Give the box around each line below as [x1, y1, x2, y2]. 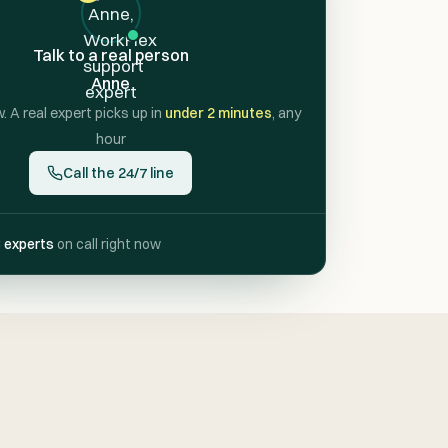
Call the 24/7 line [63, 164, 175, 183]
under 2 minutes [164, 104, 272, 123]
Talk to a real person [32, 45, 189, 66]
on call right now [53, 235, 161, 252]
